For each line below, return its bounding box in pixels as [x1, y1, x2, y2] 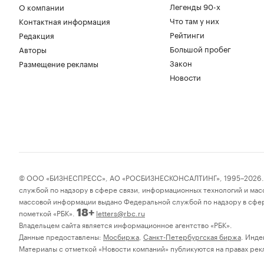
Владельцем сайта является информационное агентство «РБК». [19, 218, 232, 230]
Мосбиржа [103, 230, 139, 242]
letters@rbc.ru [96, 206, 145, 218]
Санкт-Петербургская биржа [143, 230, 241, 242]
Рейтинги [170, 28, 204, 40]
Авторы [19, 42, 47, 55]
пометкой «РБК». [19, 206, 77, 218]
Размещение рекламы [19, 57, 98, 69]
